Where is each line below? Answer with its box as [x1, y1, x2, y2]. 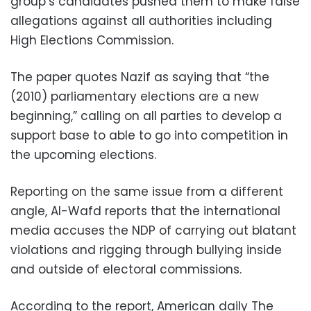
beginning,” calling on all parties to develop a [10, 108, 282, 124]
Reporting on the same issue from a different [10, 183, 283, 200]
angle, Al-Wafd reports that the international [10, 203, 280, 219]
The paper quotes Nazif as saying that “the [10, 69, 269, 85]
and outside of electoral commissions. [10, 261, 242, 278]
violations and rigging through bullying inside [10, 242, 282, 258]
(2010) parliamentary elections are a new [10, 88, 259, 105]
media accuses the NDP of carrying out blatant [10, 222, 296, 239]
